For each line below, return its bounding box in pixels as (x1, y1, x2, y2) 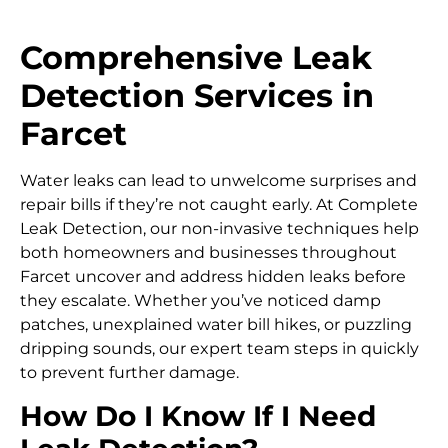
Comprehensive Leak (20, 38, 372, 78)
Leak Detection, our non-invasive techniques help (20, 219, 419, 239)
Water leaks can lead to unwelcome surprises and (20, 171, 417, 191)
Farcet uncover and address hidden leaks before (20, 267, 406, 287)
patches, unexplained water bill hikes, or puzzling (20, 315, 412, 335)
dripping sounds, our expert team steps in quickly (20, 339, 419, 359)
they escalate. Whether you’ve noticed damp (20, 291, 381, 311)
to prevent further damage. (20, 363, 239, 383)
